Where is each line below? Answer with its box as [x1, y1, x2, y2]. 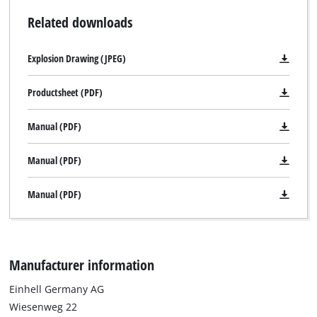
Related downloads [27, 12, 132, 33]
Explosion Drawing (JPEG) [27, 52, 126, 66]
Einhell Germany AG [9, 282, 105, 296]
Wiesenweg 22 [9, 299, 78, 313]
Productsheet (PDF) [27, 86, 103, 100]
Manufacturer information [9, 254, 155, 275]
